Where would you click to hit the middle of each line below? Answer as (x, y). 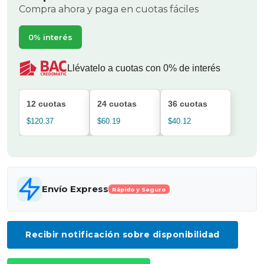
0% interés (50, 37)
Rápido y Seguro (139, 189)
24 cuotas (117, 104)
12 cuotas (46, 104)
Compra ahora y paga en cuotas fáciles (109, 9)
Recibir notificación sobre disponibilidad (123, 235)
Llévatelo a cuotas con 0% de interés (144, 68)
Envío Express (75, 189)
